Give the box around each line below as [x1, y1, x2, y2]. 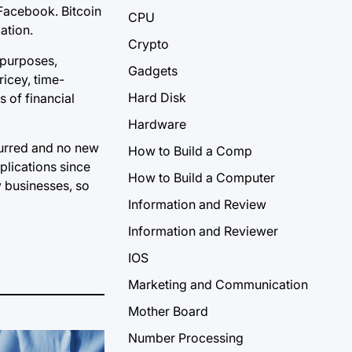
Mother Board [128, 303, 208, 320]
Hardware [128, 116, 186, 133]
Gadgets [128, 63, 178, 79]
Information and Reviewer [128, 223, 278, 240]
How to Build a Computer [128, 170, 275, 186]
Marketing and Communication [128, 277, 308, 293]
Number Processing [128, 330, 244, 346]
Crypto [128, 36, 169, 53]
